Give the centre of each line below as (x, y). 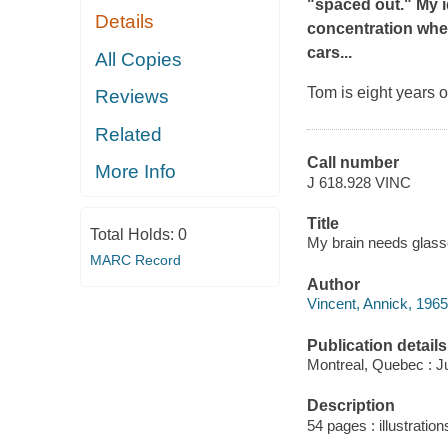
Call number (352, 163)
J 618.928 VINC (358, 182)
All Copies (139, 59)
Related (129, 134)
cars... (329, 53)
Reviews (132, 97)
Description (350, 406)
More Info (136, 172)
